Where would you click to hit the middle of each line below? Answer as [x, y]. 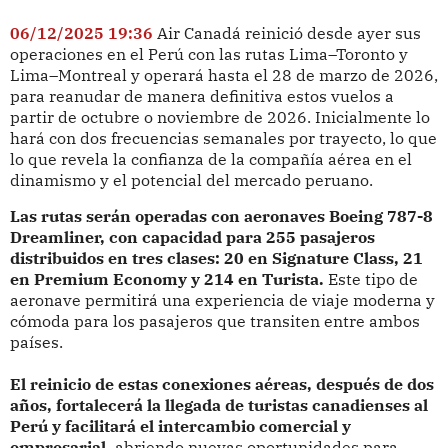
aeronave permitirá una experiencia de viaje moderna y [222, 300]
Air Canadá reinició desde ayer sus [288, 32]
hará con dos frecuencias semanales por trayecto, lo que [223, 137]
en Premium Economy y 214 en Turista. [166, 279]
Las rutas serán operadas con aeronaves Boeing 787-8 [221, 216]
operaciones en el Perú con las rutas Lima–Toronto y [208, 53]
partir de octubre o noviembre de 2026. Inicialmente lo [219, 116]
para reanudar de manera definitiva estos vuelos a [201, 95]
